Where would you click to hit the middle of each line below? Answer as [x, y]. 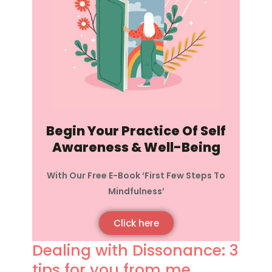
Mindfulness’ [136, 191]
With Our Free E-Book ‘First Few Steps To [136, 175]
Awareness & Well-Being [136, 147]
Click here [136, 223]
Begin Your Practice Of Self [136, 131]
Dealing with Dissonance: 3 [136, 250]
